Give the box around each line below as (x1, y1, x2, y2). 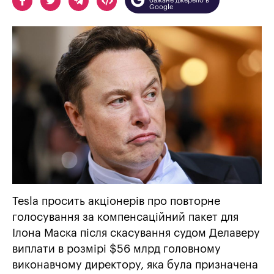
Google (149, 3, 173, 10)
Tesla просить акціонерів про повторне (12, 195, 220, 207)
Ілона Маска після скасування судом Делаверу (12, 227, 260, 239)
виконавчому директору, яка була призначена (12, 259, 258, 270)
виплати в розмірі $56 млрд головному (12, 243, 221, 254)
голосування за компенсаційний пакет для (12, 211, 239, 223)
